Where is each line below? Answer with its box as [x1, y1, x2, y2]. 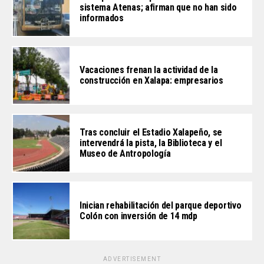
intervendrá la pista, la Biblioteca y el [80, 137, 222, 149]
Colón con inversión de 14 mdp [80, 210, 197, 222]
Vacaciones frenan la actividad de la [80, 64, 218, 76]
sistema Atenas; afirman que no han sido [80, 2, 237, 14]
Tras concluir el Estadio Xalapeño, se [80, 127, 223, 138]
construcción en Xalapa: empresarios [80, 75, 223, 87]
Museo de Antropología [80, 148, 171, 160]
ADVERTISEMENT [103, 256, 161, 263]
